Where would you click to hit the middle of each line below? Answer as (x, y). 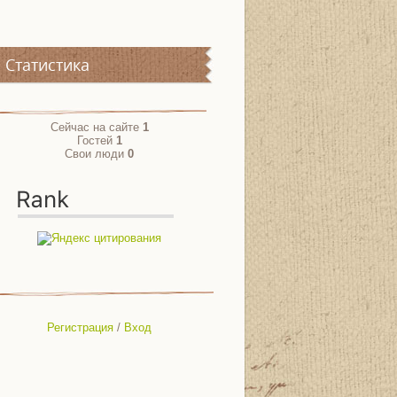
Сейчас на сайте (96, 127)
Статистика (47, 65)
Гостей (96, 140)
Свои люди (96, 154)
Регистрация (80, 327)
